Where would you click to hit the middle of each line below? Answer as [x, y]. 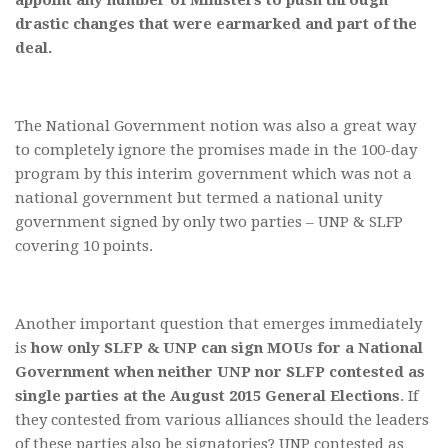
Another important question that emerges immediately [218, 324]
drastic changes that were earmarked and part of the [216, 24]
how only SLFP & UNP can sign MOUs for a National [227, 348]
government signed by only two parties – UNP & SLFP [209, 222]
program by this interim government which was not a [213, 174]
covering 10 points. [84, 246]
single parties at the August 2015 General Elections [207, 396]
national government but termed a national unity [198, 198]
